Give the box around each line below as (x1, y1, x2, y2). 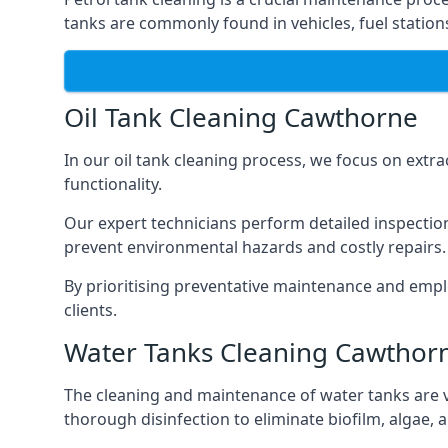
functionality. (64, 173, 162, 195)
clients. (64, 299, 117, 321)
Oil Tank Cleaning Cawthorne (64, 99, 418, 135)
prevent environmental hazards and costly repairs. (64, 236, 446, 258)
